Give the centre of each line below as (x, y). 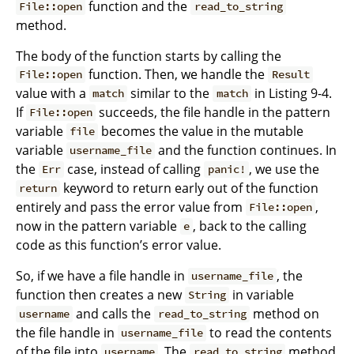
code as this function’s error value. (119, 245)
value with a (53, 93)
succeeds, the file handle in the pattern (213, 112)
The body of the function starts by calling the (149, 56)
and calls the (114, 313)
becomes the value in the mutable (201, 131)
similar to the (170, 93)
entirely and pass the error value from (131, 207)
